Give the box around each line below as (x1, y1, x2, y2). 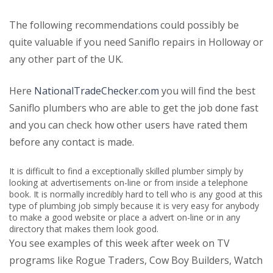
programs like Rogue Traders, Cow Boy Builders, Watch (9, 253, 263, 267)
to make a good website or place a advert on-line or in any (9, 211, 240, 223)
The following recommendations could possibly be (9, 18, 239, 32)
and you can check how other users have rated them (9, 118, 247, 132)
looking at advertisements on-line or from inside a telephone (9, 176, 248, 188)
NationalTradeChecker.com (34, 83, 159, 97)
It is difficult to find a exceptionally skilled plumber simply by (9, 165, 243, 177)
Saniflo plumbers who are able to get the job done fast (9, 101, 258, 115)
